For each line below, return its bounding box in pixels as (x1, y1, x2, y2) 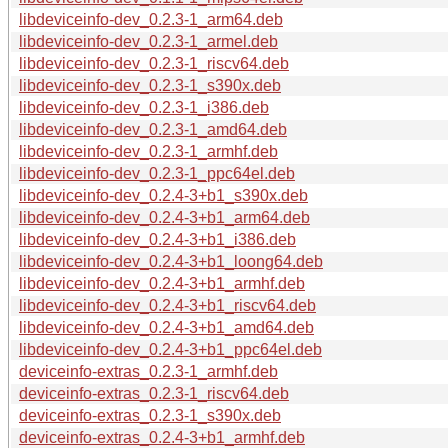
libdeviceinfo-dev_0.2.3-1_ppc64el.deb (19, 164, 295, 182)
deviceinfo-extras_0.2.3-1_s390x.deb (19, 406, 281, 424)
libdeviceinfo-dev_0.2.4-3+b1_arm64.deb (19, 208, 310, 226)
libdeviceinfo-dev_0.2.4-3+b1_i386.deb (19, 230, 296, 248)
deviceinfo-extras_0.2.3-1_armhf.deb (19, 362, 278, 380)
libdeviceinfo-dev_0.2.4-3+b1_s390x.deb (19, 186, 308, 204)
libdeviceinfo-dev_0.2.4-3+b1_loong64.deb (19, 252, 323, 270)
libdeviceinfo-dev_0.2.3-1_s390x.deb (19, 76, 281, 94)
